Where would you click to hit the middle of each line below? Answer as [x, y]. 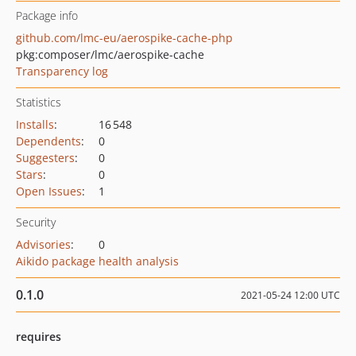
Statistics [39, 102]
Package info [47, 15]
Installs [35, 124]
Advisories [43, 244]
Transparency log [62, 71]
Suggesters [45, 158]
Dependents [48, 141]
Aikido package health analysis [97, 261]
